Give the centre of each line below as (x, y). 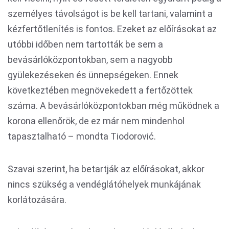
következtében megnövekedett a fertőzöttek (100, 90)
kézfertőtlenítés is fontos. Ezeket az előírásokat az (112, 29)
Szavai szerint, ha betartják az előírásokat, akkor (106, 169)
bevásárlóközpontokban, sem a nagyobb (90, 60)
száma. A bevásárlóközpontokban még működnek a (113, 106)
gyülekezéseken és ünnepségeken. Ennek (93, 75)
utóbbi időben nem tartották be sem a (85, 44)
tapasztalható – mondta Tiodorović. (82, 136)
